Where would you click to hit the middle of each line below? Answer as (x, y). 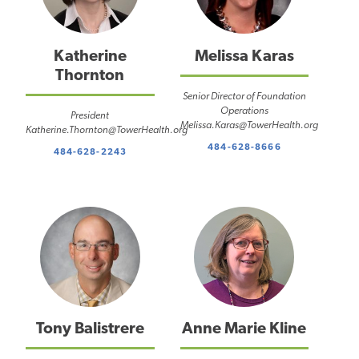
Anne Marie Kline (244, 330)
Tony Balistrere (90, 330)
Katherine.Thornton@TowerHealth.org (107, 131)
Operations (244, 111)
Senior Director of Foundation (244, 97)
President (90, 116)
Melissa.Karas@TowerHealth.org (249, 126)
